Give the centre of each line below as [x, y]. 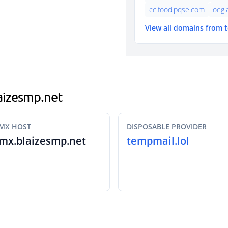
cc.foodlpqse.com [177, 9]
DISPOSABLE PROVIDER [167, 126]
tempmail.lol [158, 141]
